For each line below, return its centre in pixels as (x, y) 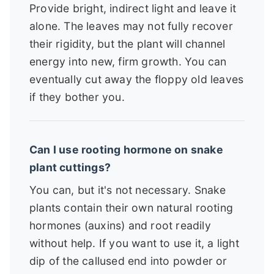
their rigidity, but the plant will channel (128, 43)
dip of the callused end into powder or (128, 261)
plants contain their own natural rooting (131, 207)
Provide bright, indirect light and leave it (133, 8)
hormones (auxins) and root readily (120, 225)
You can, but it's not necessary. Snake (128, 190)
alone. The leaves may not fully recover (131, 26)
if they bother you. (77, 97)
